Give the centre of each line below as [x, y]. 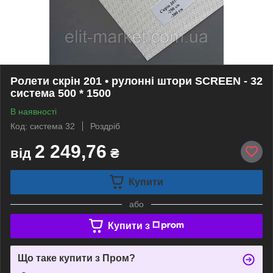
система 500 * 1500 [61, 93]
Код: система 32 [43, 126]
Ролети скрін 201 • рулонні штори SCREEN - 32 [136, 81]
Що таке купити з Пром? [76, 258]
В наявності [34, 111]
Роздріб [105, 126]
